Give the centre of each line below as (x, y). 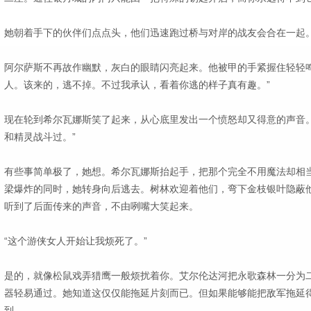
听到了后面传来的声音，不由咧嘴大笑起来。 (101, 206)
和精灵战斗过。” (40, 137)
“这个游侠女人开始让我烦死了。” (75, 241)
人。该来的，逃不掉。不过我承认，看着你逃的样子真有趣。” (137, 85)
